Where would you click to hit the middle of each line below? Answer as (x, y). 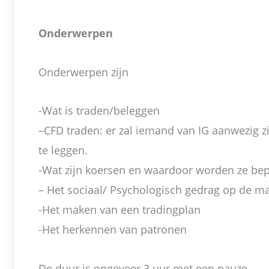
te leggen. (63, 150)
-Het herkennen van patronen (113, 230)
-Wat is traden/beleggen (99, 111)
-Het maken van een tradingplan (119, 210)
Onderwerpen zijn (83, 72)
